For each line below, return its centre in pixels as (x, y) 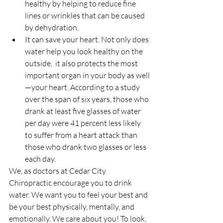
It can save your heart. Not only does (88, 39)
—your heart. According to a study (83, 87)
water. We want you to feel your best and (79, 195)
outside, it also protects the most (82, 63)
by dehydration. (53, 27)
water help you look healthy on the (85, 51)
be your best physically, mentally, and (72, 207)
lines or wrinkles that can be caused (86, 15)
